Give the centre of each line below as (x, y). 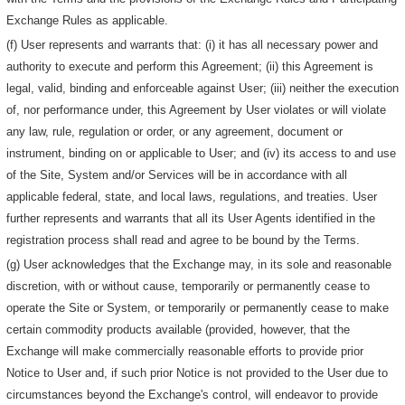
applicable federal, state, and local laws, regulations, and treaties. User (192, 196)
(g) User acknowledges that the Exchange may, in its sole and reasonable (199, 264)
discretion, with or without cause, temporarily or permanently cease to (188, 286)
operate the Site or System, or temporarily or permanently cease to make (198, 307)
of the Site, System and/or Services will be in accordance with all (177, 174)
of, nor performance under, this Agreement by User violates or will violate (197, 109)
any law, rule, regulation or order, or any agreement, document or (175, 131)
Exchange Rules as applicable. (88, 20)
